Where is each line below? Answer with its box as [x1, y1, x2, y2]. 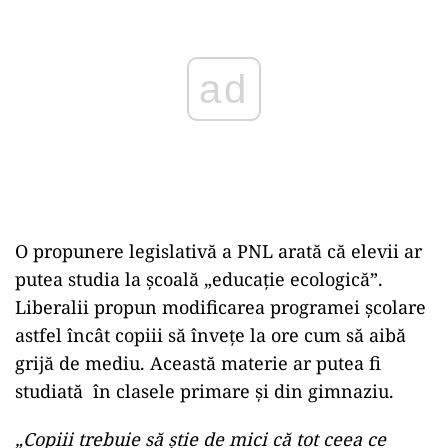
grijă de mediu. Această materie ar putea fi [15, 351, 381, 375]
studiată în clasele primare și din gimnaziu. [15, 379, 394, 403]
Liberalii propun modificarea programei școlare [15, 295, 426, 319]
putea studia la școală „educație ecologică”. [15, 267, 383, 291]
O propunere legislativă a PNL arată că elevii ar [15, 239, 422, 263]
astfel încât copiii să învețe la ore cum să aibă [15, 323, 406, 347]
